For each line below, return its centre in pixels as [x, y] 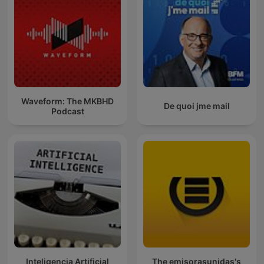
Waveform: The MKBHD [67, 101]
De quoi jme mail [197, 106]
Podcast [67, 111]
